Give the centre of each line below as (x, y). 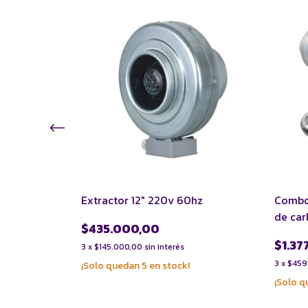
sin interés (164, 247)
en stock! (168, 266)
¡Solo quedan (111, 266)
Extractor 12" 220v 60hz (142, 200)
